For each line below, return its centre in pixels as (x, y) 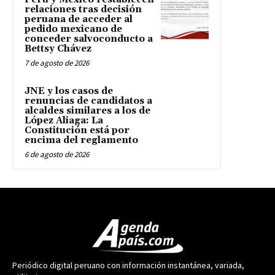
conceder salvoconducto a (89, 39)
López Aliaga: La (64, 121)
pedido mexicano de (73, 29)
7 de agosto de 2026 (57, 63)
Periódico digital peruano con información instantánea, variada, (128, 265)
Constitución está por (77, 131)
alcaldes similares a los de (87, 111)
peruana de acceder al (79, 20)
